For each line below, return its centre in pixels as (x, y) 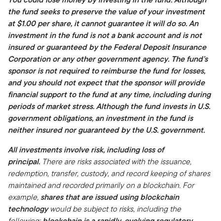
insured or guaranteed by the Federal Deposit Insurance (107, 47)
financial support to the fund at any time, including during (109, 94)
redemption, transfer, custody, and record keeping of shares (109, 173)
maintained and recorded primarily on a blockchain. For (101, 185)
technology (28, 209)
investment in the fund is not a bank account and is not (105, 35)
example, (24, 197)
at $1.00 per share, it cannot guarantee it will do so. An (103, 23)
